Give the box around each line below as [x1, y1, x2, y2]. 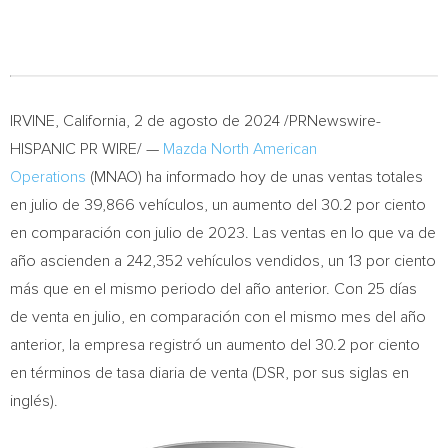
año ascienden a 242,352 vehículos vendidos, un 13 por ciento [10, 253, 436, 269]
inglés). [10, 393, 58, 409]
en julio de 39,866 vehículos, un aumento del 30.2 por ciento [10, 197, 426, 213]
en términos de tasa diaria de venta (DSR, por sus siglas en [10, 365, 409, 381]
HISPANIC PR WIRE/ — [10, 141, 163, 157]
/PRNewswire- [280, 113, 381, 129]
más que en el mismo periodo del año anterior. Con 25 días [10, 281, 417, 297]
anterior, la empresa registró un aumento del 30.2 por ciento [10, 337, 420, 353]
